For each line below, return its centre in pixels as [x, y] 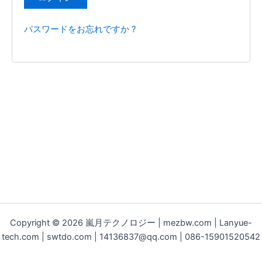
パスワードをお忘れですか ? [80, 30]
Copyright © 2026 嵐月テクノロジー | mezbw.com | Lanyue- [131, 223]
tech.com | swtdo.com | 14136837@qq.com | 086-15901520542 [131, 237]
